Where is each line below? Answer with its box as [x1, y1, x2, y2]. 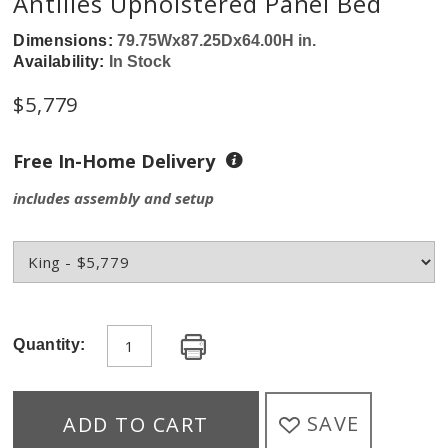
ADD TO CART [63, 410, 209, 438]
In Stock [108, 53, 171, 71]
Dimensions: [13, 32, 118, 50]
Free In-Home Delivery [13, 149, 226, 174]
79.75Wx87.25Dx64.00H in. [117, 32, 317, 50]
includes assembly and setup [13, 188, 215, 209]
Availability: [13, 53, 109, 71]
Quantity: [13, 336, 86, 354]
